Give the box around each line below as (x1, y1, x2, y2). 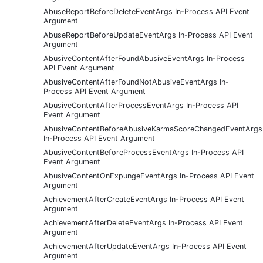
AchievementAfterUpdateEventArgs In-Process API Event (43, 241, 247, 251)
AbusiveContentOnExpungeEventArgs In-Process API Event (43, 171, 254, 180)
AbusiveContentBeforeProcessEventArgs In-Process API (43, 147, 244, 157)
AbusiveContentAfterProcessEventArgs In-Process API (43, 100, 238, 110)
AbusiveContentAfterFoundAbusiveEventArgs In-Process (43, 53, 245, 63)
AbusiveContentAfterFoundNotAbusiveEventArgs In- (43, 77, 229, 86)
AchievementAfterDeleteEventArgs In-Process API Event (43, 218, 243, 227)
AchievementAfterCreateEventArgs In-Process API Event (43, 194, 244, 204)
